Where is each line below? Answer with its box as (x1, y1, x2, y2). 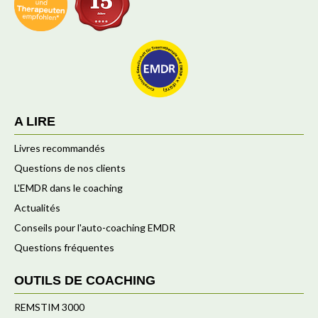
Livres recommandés (14, 142, 105, 154)
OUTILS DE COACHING (14, 273, 155, 287)
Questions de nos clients (14, 162, 126, 174)
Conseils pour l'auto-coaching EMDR (14, 221, 175, 234)
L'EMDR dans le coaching (14, 182, 123, 194)
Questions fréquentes (14, 241, 114, 253)
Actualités (14, 202, 60, 214)
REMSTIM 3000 (14, 301, 84, 313)
